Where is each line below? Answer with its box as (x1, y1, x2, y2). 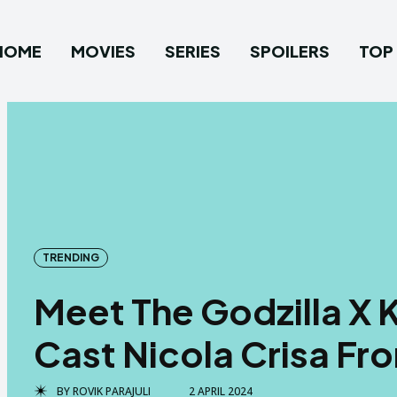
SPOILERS (249, 41, 330, 61)
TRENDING (43, 250, 99, 264)
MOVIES (70, 41, 136, 61)
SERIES (164, 41, 221, 61)
